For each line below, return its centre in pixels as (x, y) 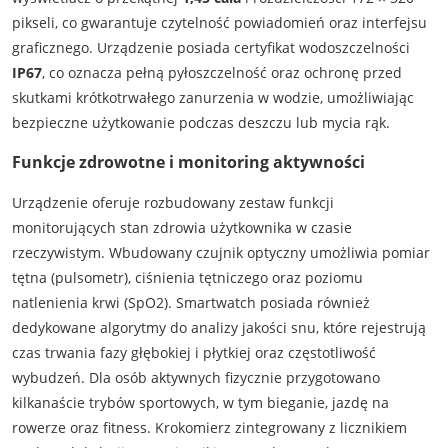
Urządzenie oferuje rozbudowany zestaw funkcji (172, 202)
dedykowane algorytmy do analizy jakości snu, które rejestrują (218, 327)
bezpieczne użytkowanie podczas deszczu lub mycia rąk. (200, 122)
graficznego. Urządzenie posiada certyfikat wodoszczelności (210, 47)
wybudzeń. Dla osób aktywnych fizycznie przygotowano (195, 377)
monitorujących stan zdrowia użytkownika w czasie (181, 227)
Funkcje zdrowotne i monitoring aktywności (188, 162)
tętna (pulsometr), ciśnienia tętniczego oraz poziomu (187, 277)
